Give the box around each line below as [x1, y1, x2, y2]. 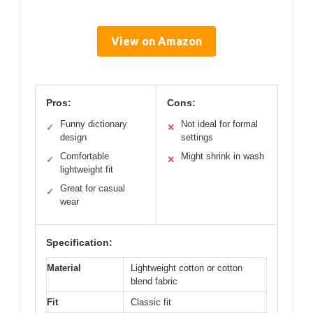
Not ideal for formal [181, 119, 258, 129]
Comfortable [60, 151, 109, 161]
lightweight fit [60, 164, 113, 175]
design [60, 132, 87, 143]
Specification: [46, 237, 112, 248]
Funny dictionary [60, 119, 127, 129]
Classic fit [131, 297, 171, 307]
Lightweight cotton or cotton [131, 263, 242, 273]
